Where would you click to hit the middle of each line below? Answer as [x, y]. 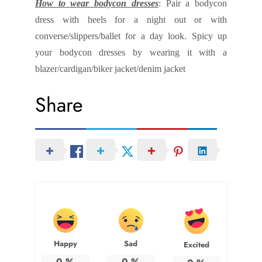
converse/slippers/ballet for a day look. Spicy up [131, 36]
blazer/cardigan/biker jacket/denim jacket [110, 69]
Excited [196, 244]
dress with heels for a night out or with [131, 20]
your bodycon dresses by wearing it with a [131, 53]
